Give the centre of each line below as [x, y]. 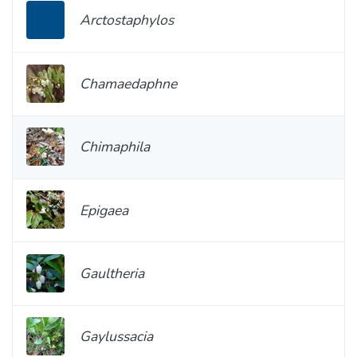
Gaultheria [112, 274]
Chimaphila [115, 147]
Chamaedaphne [128, 83]
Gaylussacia [116, 337]
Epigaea [104, 210]
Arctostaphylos [127, 20]
